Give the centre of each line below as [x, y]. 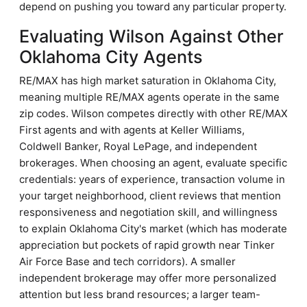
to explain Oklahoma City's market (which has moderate [153, 229]
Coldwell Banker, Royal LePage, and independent [138, 146]
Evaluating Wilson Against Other [151, 36]
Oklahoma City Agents [111, 57]
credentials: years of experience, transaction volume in [152, 179]
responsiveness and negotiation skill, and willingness [148, 212]
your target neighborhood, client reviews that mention [150, 196]
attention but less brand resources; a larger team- [140, 294]
